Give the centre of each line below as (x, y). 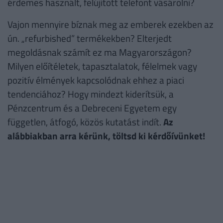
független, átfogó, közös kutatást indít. (85, 122)
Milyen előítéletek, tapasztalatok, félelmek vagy (102, 66)
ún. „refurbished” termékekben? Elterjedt (90, 38)
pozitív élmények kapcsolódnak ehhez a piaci (96, 80)
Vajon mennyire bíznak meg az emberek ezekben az (111, 24)
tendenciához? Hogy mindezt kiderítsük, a (91, 94)
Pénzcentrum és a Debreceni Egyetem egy (92, 108)
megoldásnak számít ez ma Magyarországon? (100, 52)
